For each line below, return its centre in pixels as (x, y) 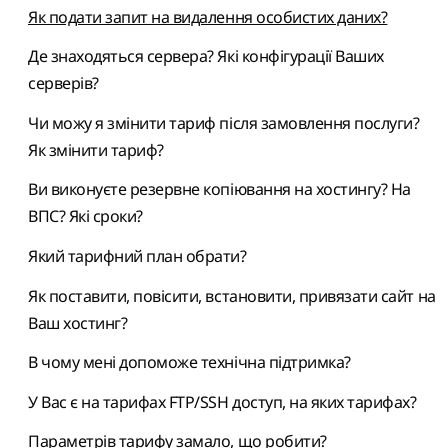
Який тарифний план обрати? (137, 255)
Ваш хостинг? (78, 322)
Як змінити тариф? (96, 149)
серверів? (63, 83)
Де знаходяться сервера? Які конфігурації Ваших (206, 56)
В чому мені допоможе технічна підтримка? (189, 362)
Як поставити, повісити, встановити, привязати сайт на (232, 295)
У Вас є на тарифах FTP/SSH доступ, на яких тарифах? (222, 401)
